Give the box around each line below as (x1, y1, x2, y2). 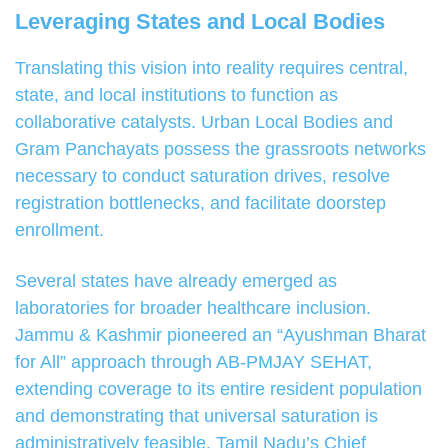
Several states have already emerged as (15, 271, 337, 292)
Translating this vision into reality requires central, (15, 58, 408, 79)
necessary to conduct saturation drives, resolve (15, 166, 390, 187)
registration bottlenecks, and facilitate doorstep (15, 193, 386, 214)
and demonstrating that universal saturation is (15, 406, 378, 427)
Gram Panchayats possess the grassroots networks (15, 139, 426, 160)
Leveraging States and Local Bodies (15, 9, 385, 35)
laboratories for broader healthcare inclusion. (15, 298, 371, 319)
